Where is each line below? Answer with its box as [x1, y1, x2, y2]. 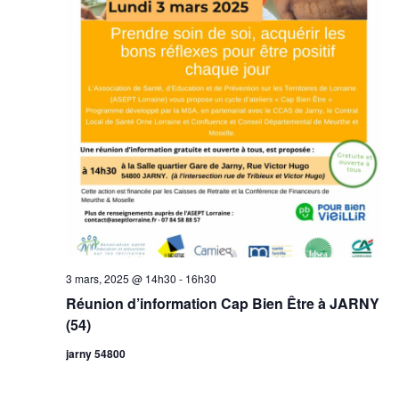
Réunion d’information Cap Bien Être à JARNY [65, 293, 379, 314]
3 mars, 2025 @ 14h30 [65, 271, 176, 287]
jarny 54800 [65, 346, 126, 362]
